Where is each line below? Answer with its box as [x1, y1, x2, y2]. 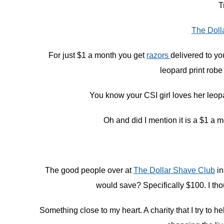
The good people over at [44, 165, 133, 174]
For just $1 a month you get [48, 50, 146, 59]
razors [146, 50, 170, 59]
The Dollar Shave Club [133, 165, 215, 174]
